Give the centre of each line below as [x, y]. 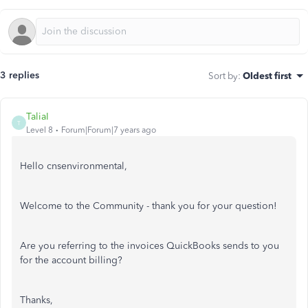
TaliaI [37, 117]
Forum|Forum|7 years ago [109, 130]
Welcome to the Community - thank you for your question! [148, 206]
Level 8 [40, 130]
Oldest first [267, 76]
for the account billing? [71, 260]
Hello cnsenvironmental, [74, 166]
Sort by [223, 76]
